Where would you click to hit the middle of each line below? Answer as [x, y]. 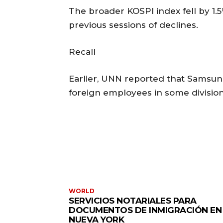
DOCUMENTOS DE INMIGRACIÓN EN [145, 210]
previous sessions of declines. [133, 25]
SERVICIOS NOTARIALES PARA [133, 201]
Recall [82, 52]
